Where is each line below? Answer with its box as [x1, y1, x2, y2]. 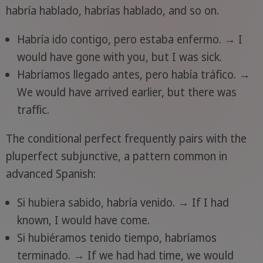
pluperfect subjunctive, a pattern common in [5, 148, 227, 164]
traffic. [16, 102, 49, 117]
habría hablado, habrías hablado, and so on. [5, 2, 219, 18]
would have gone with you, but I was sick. [16, 49, 222, 65]
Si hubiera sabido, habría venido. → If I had [16, 194, 229, 210]
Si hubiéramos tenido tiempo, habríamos [16, 230, 217, 245]
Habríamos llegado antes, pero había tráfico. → [16, 66, 250, 82]
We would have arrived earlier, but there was [16, 84, 237, 100]
